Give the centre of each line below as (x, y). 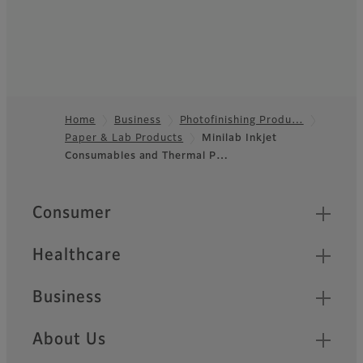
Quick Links (77, 206)
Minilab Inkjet (239, 138)
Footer (38, 147)
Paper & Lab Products (124, 138)
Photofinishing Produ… (241, 120)
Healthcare (77, 255)
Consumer (72, 213)
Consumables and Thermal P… (147, 156)
